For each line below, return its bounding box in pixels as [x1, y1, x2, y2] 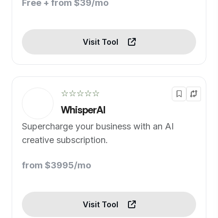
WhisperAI [61, 104, 105, 116]
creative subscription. [22, 135, 108, 145]
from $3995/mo [22, 160, 91, 170]
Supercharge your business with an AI [22, 121, 174, 131]
